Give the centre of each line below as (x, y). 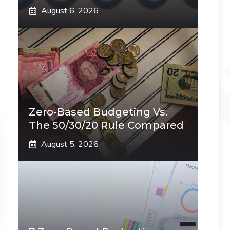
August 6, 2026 (70, 10)
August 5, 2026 (70, 144)
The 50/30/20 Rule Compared (106, 125)
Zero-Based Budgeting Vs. (98, 112)
